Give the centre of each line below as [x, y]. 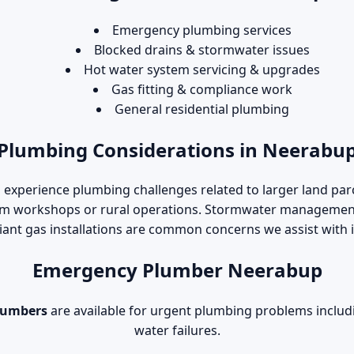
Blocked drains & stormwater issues [202, 49]
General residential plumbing [202, 109]
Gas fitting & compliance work [202, 89]
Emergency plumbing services [202, 30]
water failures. [177, 331]
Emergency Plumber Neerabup [177, 270]
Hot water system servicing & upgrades [202, 69]
